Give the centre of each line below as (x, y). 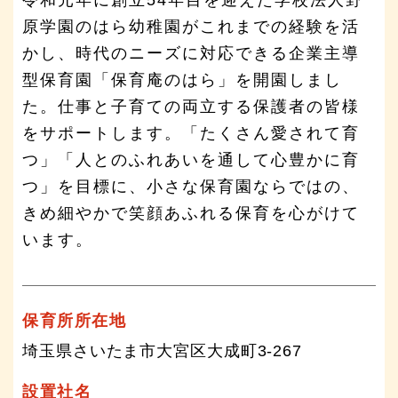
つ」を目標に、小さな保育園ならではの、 (191, 186)
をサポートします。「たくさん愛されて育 (191, 133)
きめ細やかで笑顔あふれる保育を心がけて (191, 213)
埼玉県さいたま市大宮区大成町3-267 (163, 350)
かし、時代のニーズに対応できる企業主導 (191, 53)
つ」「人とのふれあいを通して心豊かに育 (191, 159)
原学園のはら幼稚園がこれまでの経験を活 (191, 26)
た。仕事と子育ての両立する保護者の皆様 (191, 106)
